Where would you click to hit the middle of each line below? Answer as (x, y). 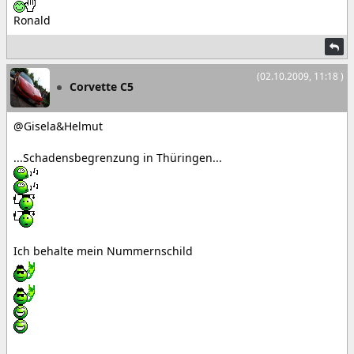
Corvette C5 (102, 86)
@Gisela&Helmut (58, 126)
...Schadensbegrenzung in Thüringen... (118, 158)
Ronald (32, 20)
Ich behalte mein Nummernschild (103, 251)
